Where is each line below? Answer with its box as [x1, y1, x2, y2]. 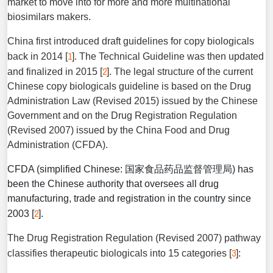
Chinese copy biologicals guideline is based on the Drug [7, 81, 251, 91]
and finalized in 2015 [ [7, 66, 102, 77]
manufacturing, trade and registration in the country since [7, 193, 251, 204]
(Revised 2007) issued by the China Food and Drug [7, 125, 230, 135]
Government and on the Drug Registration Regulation [7, 110, 237, 121]
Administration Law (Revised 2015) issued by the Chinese [7, 96, 258, 106]
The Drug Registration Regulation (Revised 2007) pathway [7, 233, 261, 243]
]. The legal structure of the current [107, 66, 253, 77]
